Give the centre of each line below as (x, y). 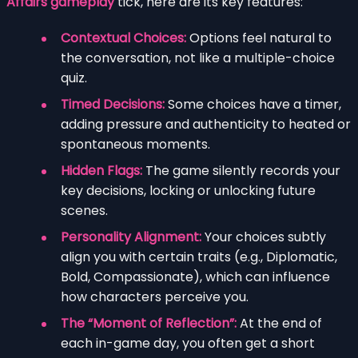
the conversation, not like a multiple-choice (198, 58)
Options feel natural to (259, 38)
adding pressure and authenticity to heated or (206, 124)
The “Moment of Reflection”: (149, 323)
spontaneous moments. (135, 144)
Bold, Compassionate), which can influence (195, 276)
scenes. (84, 210)
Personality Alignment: (131, 237)
